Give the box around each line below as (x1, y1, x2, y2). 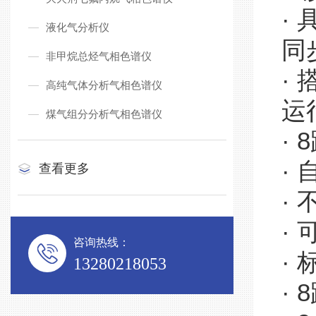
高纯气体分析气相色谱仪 (46, 79, 162, 91)
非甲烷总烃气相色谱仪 (46, 50, 152, 62)
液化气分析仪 (46, 21, 109, 33)
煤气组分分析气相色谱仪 (46, 108, 162, 120)
